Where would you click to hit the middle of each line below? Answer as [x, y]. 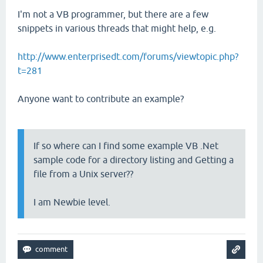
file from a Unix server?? [83, 174]
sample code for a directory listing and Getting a [134, 160]
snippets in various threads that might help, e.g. [117, 28]
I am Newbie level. [72, 202]
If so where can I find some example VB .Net [126, 146]
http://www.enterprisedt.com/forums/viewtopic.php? [128, 56]
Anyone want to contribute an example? [101, 99]
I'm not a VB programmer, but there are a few [113, 14]
